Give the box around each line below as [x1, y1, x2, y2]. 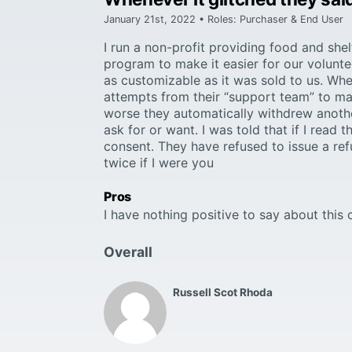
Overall [104, 243, 152, 260]
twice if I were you [104, 154, 214, 170]
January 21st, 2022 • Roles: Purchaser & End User [104, 13, 343, 25]
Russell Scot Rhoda [173, 285, 273, 299]
